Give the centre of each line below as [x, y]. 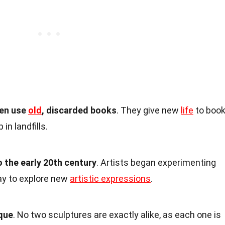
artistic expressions [110, 178]
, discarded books [79, 110]
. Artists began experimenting [156, 162]
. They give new [149, 110]
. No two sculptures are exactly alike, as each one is [117, 214]
